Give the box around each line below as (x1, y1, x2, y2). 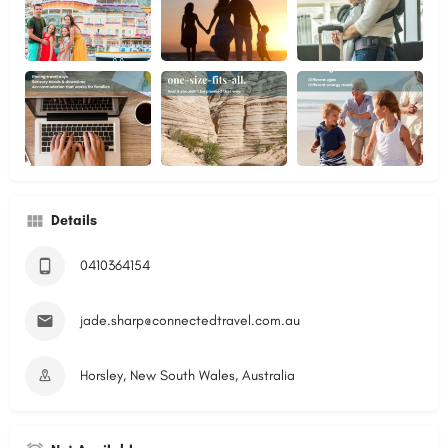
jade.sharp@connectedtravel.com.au (80, 311, 300, 329)
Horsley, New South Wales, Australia (80, 366, 295, 384)
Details (51, 211, 97, 229)
